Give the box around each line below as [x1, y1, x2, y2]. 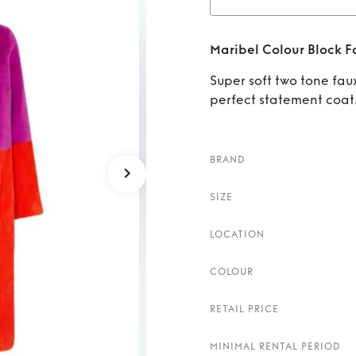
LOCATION [210, 229, 265, 240]
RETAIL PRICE [210, 304, 279, 315]
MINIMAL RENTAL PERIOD [210, 341, 341, 352]
